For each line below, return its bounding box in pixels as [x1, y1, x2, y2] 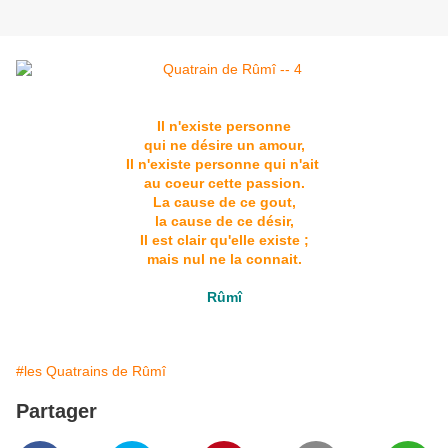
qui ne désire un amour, [143, 137, 305, 154]
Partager [16, 400, 97, 423]
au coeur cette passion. [143, 175, 305, 192]
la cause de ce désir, [154, 213, 294, 230]
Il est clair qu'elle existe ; [139, 232, 309, 249]
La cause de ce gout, [152, 194, 296, 211]
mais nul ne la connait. [146, 251, 302, 268]
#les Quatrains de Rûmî [16, 363, 166, 380]
